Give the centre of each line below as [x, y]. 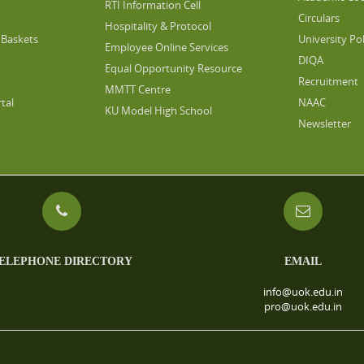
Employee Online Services [167, 47]
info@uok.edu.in [303, 292]
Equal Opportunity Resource [174, 68]
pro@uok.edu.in [303, 306]
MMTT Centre [138, 89]
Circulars [318, 18]
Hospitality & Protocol [158, 26]
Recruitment [328, 81]
